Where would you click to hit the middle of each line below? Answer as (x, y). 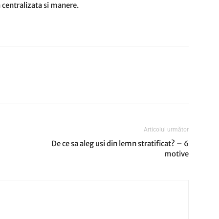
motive (176, 154)
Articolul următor (166, 130)
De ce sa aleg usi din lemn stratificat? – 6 (120, 143)
